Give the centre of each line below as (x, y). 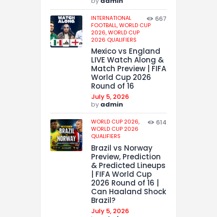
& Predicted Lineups (128, 166)
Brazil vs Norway (122, 148)
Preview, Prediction (126, 157)
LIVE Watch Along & (127, 60)
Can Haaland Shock (129, 192)
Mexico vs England (126, 51)
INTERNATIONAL (111, 18)
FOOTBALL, (105, 25)
